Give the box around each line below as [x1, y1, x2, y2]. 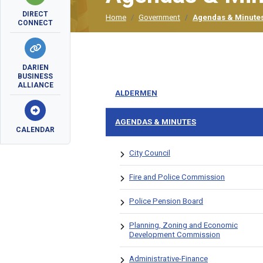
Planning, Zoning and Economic [129, 221, 238, 230]
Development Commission [129, 230, 220, 239]
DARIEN [22, 63, 49, 72]
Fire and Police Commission [129, 173, 225, 181]
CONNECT [18, 19, 53, 27]
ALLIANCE [17, 81, 53, 89]
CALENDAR [16, 126, 55, 134]
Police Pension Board [129, 197, 203, 205]
